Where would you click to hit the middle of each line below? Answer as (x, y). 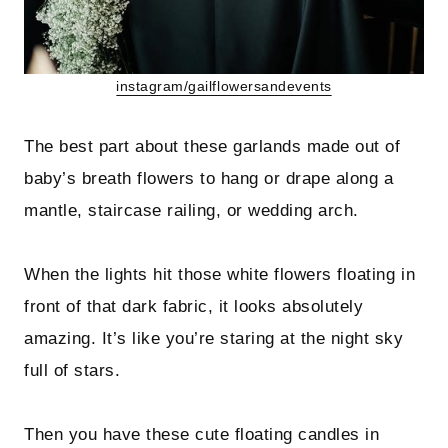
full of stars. (72, 371)
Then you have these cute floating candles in (202, 435)
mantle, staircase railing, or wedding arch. (191, 211)
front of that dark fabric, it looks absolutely (194, 307)
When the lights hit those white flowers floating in (220, 275)
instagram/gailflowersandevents (224, 87)
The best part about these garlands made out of (212, 147)
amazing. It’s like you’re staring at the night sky (214, 339)
